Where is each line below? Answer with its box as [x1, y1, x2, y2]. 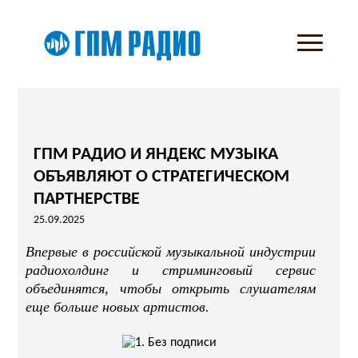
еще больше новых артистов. [26, 299, 210, 315]
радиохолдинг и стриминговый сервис [26, 262, 316, 278]
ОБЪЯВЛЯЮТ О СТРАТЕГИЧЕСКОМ [34, 168, 290, 186]
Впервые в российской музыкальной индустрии [26, 244, 316, 260]
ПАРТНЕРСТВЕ [34, 190, 141, 209]
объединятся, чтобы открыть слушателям [26, 280, 316, 296]
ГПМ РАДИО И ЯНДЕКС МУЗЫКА [34, 145, 279, 164]
